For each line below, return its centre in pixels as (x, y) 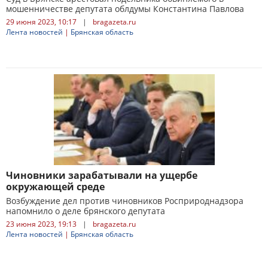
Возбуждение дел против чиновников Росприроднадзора (125, 201)
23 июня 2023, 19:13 (41, 224)
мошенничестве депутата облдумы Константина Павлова (125, 9)
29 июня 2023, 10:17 (41, 22)
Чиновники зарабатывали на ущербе (102, 175)
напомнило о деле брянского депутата (86, 211)
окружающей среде (55, 187)
